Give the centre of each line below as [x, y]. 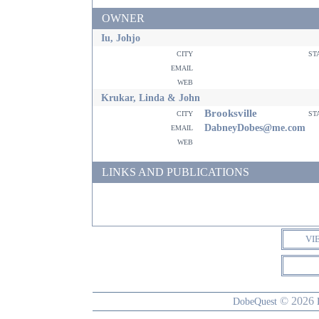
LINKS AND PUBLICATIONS [176, 172]
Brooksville [228, 113]
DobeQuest [255, 301]
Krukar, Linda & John [151, 98]
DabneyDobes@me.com [255, 127]
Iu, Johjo [121, 38]
